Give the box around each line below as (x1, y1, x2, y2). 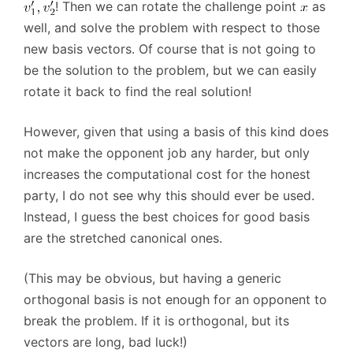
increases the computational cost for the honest (24, 166, 310, 183)
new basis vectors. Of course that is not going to (24, 41, 316, 58)
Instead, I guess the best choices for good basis (24, 209, 310, 225)
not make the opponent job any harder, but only (24, 145, 310, 162)
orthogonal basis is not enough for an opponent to (24, 292, 327, 308)
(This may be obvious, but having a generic (24, 270, 281, 287)
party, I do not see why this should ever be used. (24, 188, 314, 204)
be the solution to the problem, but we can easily (24, 62, 317, 79)
